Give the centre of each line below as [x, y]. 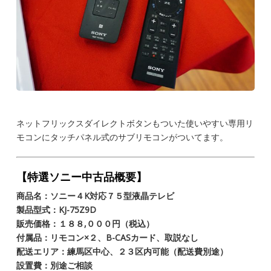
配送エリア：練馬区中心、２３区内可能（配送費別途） [122, 251]
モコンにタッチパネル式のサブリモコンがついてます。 [122, 137]
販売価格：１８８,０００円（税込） [86, 223]
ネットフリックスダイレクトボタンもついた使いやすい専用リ [135, 123]
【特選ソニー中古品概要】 [82, 177]
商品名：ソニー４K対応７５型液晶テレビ [100, 195]
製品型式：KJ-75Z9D [57, 209]
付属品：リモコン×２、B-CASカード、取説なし [108, 237]
